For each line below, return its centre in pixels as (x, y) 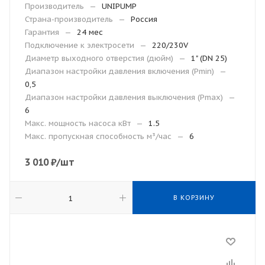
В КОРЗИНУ (194, 198)
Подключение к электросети (80, 45)
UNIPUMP (119, 6)
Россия (144, 19)
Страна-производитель (69, 19)
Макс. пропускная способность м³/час (98, 136)
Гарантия (42, 32)
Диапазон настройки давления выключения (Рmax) (124, 97)
